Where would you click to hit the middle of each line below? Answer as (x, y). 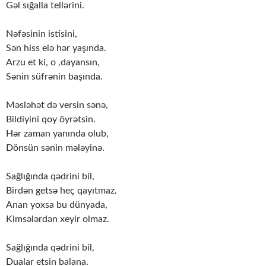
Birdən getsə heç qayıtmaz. (61, 191)
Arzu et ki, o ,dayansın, (53, 63)
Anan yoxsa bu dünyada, (57, 205)
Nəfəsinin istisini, (42, 34)
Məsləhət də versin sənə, (57, 105)
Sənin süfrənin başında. (54, 77)
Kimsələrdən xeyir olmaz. (58, 219)
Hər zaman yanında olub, (57, 134)
